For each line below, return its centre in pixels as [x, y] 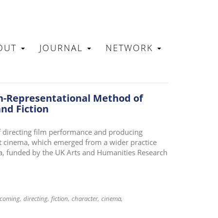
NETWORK [131, 47]
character [84, 199]
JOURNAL [63, 47]
